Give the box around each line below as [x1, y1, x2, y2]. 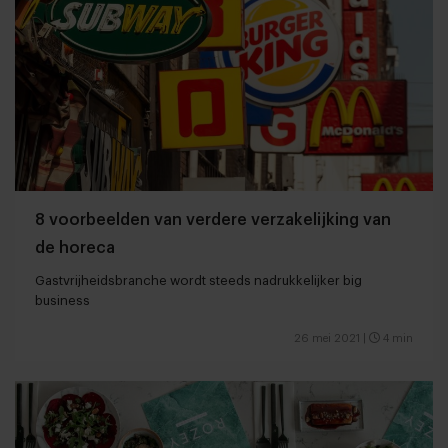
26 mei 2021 [294, 333, 360, 345]
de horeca [35, 240, 115, 257]
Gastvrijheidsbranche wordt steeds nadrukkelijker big [35, 274, 362, 288]
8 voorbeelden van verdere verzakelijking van [35, 212, 391, 229]
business [35, 294, 90, 308]
